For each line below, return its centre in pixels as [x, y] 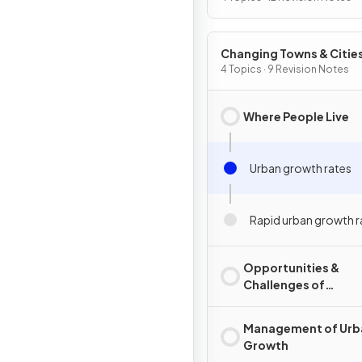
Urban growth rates [301, 168]
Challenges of [284, 284]
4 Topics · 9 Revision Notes [285, 69]
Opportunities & [291, 267]
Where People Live [296, 116]
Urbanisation [282, 301]
